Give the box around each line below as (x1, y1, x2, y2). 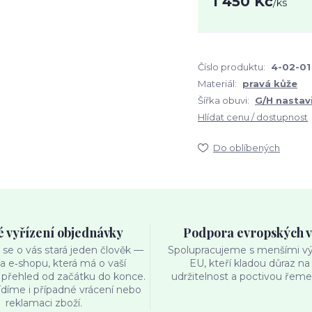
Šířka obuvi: (198, 95, 249, 106)
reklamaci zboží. (6, 297, 83, 309)
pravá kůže (242, 78, 297, 89)
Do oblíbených (213, 142, 280, 153)
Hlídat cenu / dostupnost (198, 111, 308, 123)
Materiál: (198, 78, 237, 89)
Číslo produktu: (198, 61, 265, 72)
